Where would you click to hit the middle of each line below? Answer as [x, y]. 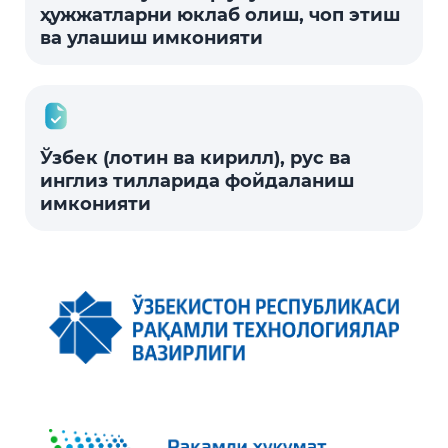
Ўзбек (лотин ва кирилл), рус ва [195, 158]
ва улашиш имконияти [151, 38]
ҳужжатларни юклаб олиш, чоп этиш [220, 15]
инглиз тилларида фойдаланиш [197, 181]
